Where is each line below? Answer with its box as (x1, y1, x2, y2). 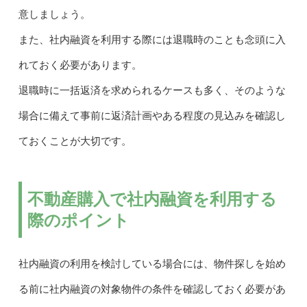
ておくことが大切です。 (18, 136, 132, 147)
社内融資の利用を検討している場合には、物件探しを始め (18, 258, 286, 270)
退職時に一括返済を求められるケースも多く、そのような (18, 85, 286, 97)
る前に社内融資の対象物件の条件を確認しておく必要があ (18, 284, 286, 295)
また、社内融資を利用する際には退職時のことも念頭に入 (18, 34, 286, 46)
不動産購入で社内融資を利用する (27, 190, 277, 209)
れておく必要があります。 (18, 60, 142, 71)
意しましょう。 (18, 9, 90, 21)
